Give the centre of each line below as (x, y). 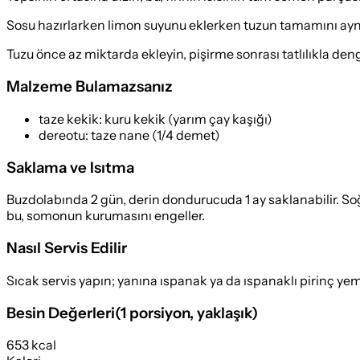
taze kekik (69, 119)
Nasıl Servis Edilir (67, 248)
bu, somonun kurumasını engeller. (106, 216)
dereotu (62, 135)
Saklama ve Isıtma (70, 167)
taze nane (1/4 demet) (155, 135)
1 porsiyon (155, 313)
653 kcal (31, 345)
